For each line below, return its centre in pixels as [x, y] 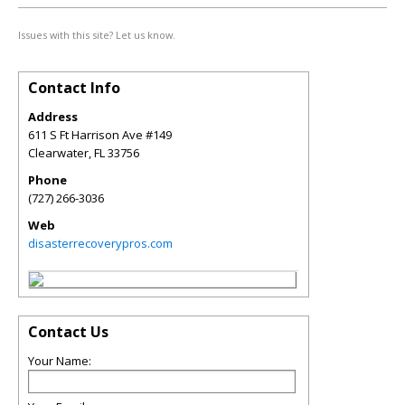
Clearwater [58, 153]
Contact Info [74, 88]
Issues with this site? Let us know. [97, 35]
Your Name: [60, 361]
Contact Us [68, 332]
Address [53, 117]
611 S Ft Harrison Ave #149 [100, 135]
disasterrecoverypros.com [100, 243]
